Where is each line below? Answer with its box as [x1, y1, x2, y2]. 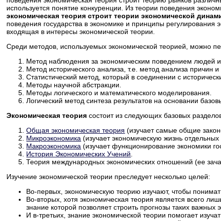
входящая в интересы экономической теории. [6, 28, 155, 36]
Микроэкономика [26, 134, 81, 143]
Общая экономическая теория [26, 126, 125, 135]
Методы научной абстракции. [26, 81, 122, 89]
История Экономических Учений [26, 150, 131, 158]
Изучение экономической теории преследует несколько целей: [6, 173, 211, 181]
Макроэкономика [26, 142, 81, 150]
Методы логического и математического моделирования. [26, 89, 212, 97]
